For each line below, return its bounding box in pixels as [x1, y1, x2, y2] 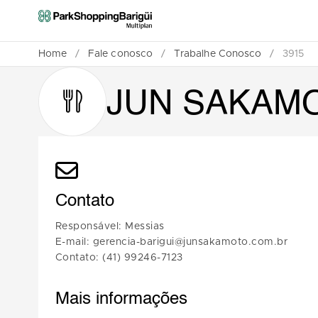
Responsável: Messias [55, 221, 165, 231]
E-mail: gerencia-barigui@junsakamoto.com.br [55, 237, 288, 247]
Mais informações [55, 291, 187, 308]
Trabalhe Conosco [174, 48, 262, 59]
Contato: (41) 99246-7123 [55, 253, 183, 263]
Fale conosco [88, 48, 153, 59]
